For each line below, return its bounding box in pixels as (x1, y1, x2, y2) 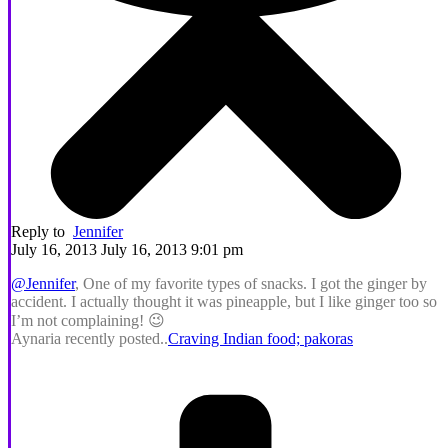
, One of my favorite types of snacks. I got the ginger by (75, 274, 427, 292)
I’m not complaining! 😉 (11, 311, 165, 329)
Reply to (11, 222, 73, 240)
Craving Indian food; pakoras (168, 329, 353, 347)
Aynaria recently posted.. (11, 329, 168, 347)
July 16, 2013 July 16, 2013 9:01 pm (11, 240, 243, 258)
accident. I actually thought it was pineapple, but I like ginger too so (11, 292, 437, 310)
